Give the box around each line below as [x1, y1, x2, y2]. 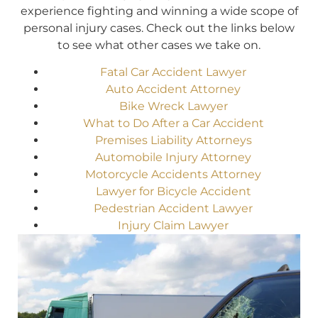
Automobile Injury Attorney [95, 150, 251, 165]
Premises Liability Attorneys [94, 133, 252, 148]
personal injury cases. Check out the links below [23, 21, 295, 35]
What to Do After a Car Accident [82, 116, 264, 131]
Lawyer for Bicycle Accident [95, 185, 251, 199]
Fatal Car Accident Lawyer [100, 65, 246, 79]
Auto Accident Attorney [106, 82, 241, 97]
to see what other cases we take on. [57, 38, 261, 53]
